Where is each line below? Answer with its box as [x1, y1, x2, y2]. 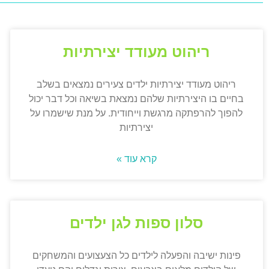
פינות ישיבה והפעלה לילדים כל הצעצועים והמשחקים [32, 250, 241, 261]
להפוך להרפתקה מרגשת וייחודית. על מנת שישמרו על [30, 108, 243, 119]
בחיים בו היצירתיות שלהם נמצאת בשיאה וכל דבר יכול [29, 94, 244, 104]
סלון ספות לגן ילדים [70, 214, 204, 232]
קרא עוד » [116, 154, 157, 165]
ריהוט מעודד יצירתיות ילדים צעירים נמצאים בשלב [37, 79, 237, 90]
